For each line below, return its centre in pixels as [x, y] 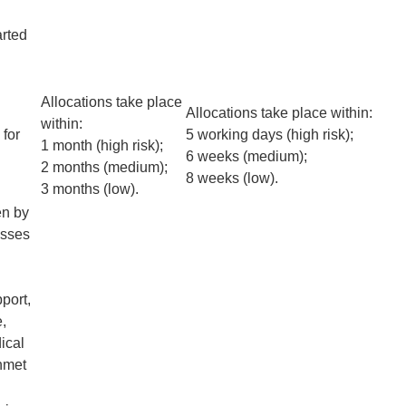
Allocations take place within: [279, 113]
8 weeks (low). [232, 179]
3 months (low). [90, 189]
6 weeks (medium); [246, 157]
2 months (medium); [104, 168]
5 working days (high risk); [270, 135]
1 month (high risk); [102, 146]
